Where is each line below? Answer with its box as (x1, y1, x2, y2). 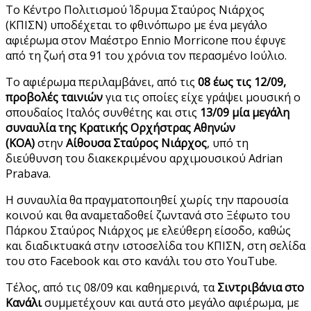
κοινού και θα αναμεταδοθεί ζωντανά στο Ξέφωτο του (6, 207, 290, 223)
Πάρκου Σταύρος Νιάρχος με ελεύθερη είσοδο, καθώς (6, 222, 291, 238)
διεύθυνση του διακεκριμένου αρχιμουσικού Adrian (6, 150, 283, 166)
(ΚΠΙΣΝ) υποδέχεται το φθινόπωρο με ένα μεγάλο (6, 17, 267, 33)
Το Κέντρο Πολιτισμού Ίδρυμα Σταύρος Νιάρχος (6, 1, 264, 17)
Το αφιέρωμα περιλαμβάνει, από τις (6, 74, 198, 90)
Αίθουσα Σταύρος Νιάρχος (63, 135, 207, 151)
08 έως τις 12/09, (198, 74, 286, 90)
